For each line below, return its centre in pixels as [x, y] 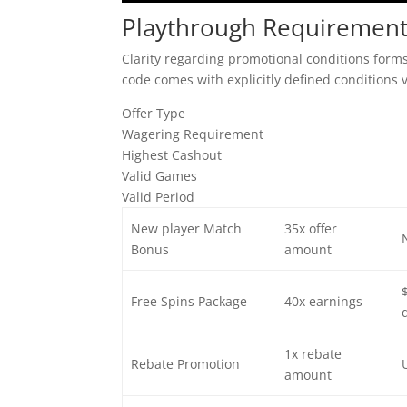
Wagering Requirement [193, 134]
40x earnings [323, 302]
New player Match [186, 229]
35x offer [310, 229]
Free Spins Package [189, 302]
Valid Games [160, 176]
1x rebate [313, 354]
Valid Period [159, 197]
